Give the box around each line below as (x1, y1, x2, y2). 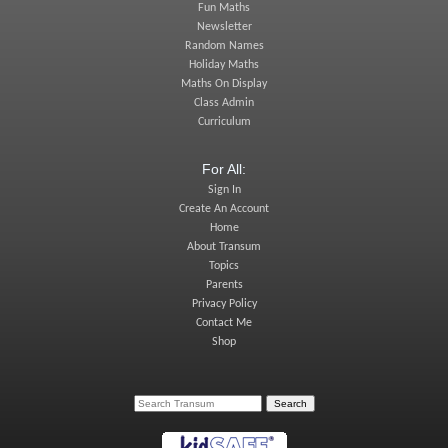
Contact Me (196, 316, 252, 329)
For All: (202, 160, 246, 177)
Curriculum (197, 115, 251, 128)
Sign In (207, 183, 241, 196)
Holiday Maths (189, 58, 259, 71)
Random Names (184, 39, 264, 52)
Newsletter (196, 20, 252, 33)
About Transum (187, 240, 261, 253)
